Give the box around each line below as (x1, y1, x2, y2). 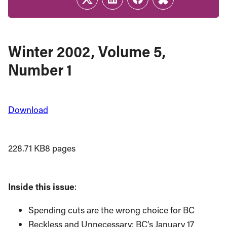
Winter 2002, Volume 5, (8, 41, 166, 61)
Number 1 (8, 59, 72, 80)
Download (8, 104, 48, 116)
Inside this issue (8, 181, 74, 193)
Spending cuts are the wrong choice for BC (28, 204, 195, 216)
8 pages (45, 142, 75, 154)
